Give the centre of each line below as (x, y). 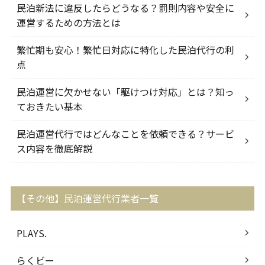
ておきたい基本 (49, 106)
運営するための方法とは (68, 22)
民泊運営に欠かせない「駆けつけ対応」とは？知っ (125, 91)
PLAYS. (31, 233)
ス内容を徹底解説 (54, 148)
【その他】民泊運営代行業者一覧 (87, 198)
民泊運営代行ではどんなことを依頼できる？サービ (125, 133)
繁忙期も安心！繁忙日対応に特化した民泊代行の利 (125, 49)
